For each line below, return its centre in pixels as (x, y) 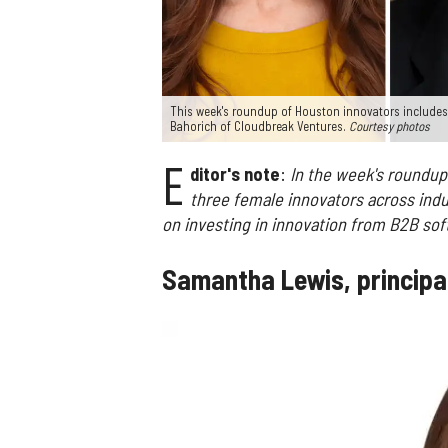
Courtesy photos (389, 125)
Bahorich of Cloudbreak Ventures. (259, 125)
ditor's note (234, 173)
